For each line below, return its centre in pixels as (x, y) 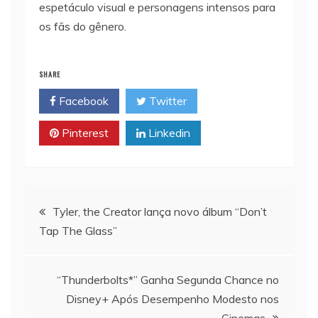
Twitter (166, 100)
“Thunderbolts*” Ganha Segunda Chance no (168, 279)
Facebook (82, 100)
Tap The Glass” (78, 230)
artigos (56, 283)
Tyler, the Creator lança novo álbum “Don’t (160, 211)
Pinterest (84, 132)
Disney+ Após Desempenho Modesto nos (172, 298)
